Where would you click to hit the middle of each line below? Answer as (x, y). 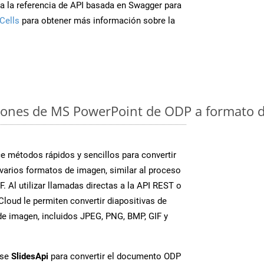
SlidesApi (30, 256)
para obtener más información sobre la (97, 20)
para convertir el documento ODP (115, 256)
